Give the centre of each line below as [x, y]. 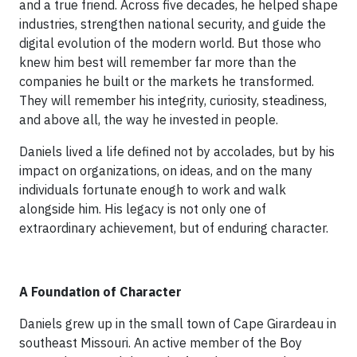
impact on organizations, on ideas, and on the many [166, 170]
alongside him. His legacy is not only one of [143, 208]
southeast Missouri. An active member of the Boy [161, 342]
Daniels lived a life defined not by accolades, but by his [177, 151]
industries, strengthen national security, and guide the [173, 24]
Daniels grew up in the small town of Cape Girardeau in [178, 323]
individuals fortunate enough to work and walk [153, 189]
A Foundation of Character [100, 291]
